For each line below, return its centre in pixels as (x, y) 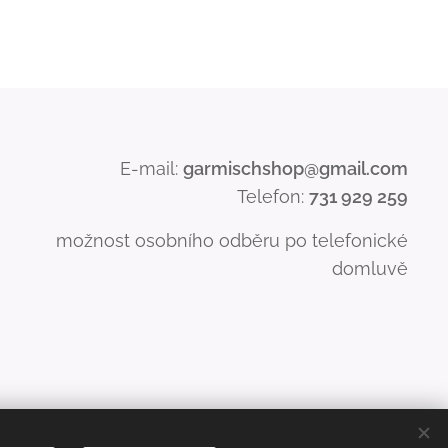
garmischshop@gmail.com (295, 168)
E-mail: (151, 168)
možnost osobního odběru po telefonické (231, 240)
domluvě (369, 268)
